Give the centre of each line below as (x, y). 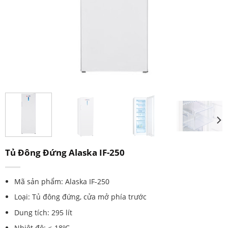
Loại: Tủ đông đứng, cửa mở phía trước (80, 197)
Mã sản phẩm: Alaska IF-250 (62, 181)
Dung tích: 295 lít (43, 212)
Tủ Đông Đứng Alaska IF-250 (65, 152)
